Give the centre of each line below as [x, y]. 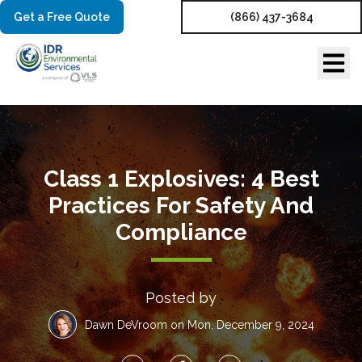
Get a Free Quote [62, 17]
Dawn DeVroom [126, 324]
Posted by [181, 298]
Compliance [181, 232]
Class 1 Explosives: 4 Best [181, 179]
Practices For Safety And [181, 206]
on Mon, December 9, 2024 [240, 324]
